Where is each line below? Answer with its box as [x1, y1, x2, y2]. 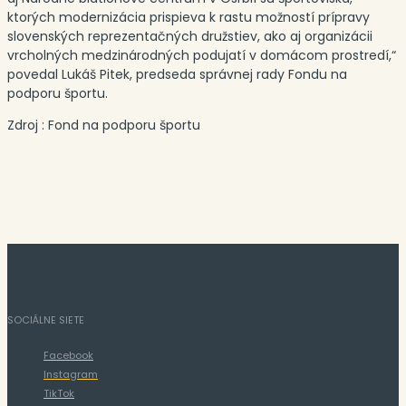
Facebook [43, 348, 93, 363]
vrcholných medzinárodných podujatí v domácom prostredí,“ [7, 46, 396, 65]
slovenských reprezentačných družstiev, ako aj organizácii [7, 27, 372, 46]
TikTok [43, 386, 74, 401]
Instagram [43, 367, 98, 382]
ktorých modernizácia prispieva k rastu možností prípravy [7, 8, 370, 27]
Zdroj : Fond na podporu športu [7, 116, 200, 135]
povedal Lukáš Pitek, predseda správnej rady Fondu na [7, 65, 347, 84]
